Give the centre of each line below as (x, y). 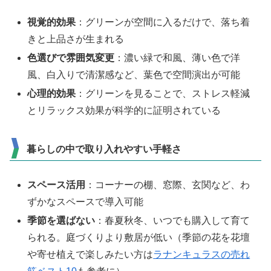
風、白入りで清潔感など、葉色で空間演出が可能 (134, 75)
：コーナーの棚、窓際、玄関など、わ (168, 184)
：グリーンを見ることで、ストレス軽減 (163, 94)
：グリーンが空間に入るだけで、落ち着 (163, 22)
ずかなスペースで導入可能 (86, 201)
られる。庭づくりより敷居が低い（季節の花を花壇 (139, 238)
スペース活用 (57, 184)
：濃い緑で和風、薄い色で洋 (178, 58)
